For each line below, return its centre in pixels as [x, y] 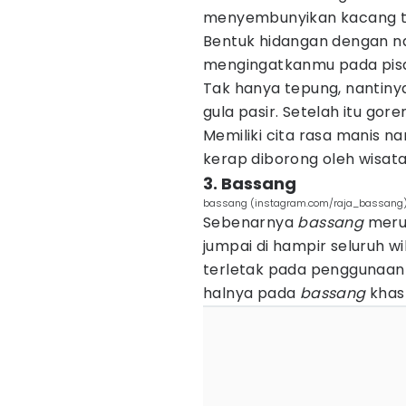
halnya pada [251, 293]
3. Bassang [250, 184]
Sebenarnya [251, 222]
